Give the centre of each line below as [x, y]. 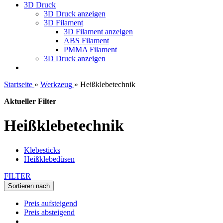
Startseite [18, 84]
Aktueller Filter [30, 101]
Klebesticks [42, 150]
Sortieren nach [29, 186]
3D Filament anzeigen [98, 32]
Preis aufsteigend [51, 203]
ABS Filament [86, 41]
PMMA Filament [90, 50]
